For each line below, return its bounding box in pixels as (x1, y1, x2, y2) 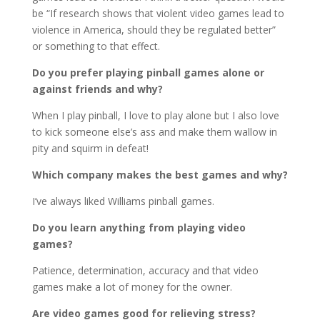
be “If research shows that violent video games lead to (31, 6, 284, 21)
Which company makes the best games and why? (31, 168, 288, 182)
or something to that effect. (31, 39, 160, 54)
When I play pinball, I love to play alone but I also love (31, 109, 279, 123)
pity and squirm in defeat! (31, 141, 149, 156)
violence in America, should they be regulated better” (31, 23, 276, 37)
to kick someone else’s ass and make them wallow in (31, 125, 277, 139)
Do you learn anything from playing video (31, 221, 246, 235)
